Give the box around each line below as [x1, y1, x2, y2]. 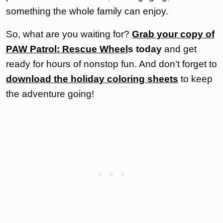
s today [128, 44, 162, 54]
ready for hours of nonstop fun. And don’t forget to [6, 59, 217, 69]
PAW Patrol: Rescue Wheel [6, 44, 128, 54]
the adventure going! [6, 89, 94, 99]
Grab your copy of [132, 29, 215, 39]
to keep [178, 74, 213, 84]
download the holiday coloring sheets [6, 74, 178, 84]
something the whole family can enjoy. [6, 6, 168, 16]
